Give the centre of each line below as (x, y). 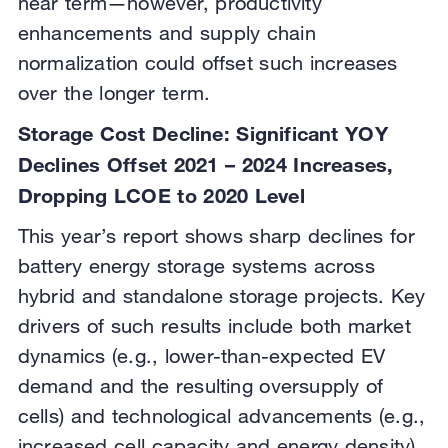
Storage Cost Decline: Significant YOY (202, 133)
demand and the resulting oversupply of (200, 386)
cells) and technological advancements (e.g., (221, 416)
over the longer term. (114, 93)
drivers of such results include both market (214, 326)
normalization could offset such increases (207, 63)
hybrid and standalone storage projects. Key (221, 296)
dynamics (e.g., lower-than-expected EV (201, 356)
